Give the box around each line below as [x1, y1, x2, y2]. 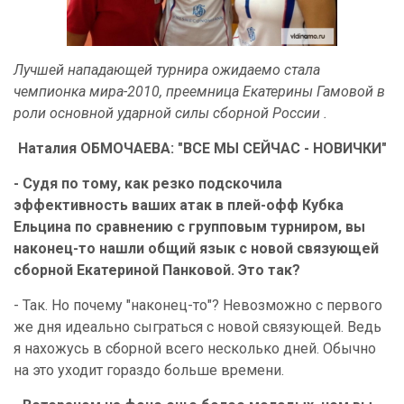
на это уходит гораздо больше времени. [14, 362, 284, 379]
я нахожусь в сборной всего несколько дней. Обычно [14, 340, 376, 357]
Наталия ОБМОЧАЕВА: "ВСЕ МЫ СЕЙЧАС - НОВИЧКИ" [17, 140, 387, 157]
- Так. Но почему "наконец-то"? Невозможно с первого [14, 297, 382, 314]
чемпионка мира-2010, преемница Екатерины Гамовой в [14, 83, 385, 100]
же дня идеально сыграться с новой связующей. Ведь [14, 318, 381, 335]
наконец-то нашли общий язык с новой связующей [14, 240, 379, 257]
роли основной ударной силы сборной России [14, 105, 320, 122]
